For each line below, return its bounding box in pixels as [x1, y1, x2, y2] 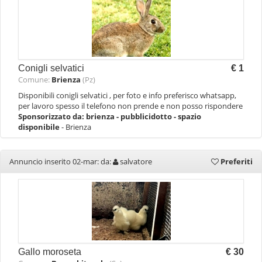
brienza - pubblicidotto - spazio [86, 111, 201, 122]
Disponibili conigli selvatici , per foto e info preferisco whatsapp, [18, 90, 236, 101]
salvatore [120, 156, 152, 167]
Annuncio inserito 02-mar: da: [9, 156, 113, 167]
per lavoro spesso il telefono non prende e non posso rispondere [18, 101, 243, 111]
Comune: [18, 74, 51, 85]
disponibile [18, 122, 61, 132]
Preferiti [219, 156, 253, 167]
